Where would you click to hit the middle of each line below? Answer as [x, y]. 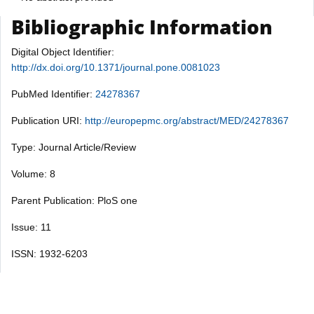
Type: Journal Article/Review [74, 147]
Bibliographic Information [142, 26]
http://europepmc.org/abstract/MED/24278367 [187, 120]
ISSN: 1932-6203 [49, 253]
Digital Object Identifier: [63, 52]
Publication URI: [48, 120]
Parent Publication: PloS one [74, 200]
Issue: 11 [31, 227]
